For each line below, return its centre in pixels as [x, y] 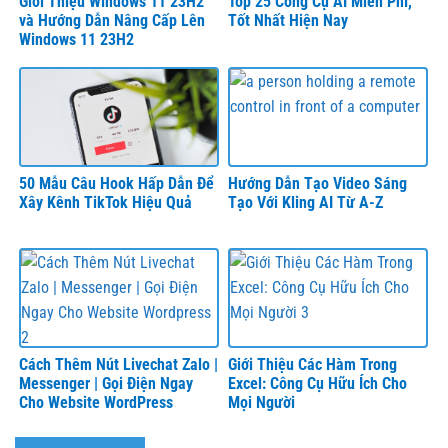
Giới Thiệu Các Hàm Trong [312, 365]
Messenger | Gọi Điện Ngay [106, 384]
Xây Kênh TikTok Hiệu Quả [105, 202]
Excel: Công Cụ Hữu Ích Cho [317, 384]
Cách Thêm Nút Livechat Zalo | [118, 365]
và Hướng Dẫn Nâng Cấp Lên [112, 21]
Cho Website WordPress [96, 403]
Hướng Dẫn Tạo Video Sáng [317, 183]
